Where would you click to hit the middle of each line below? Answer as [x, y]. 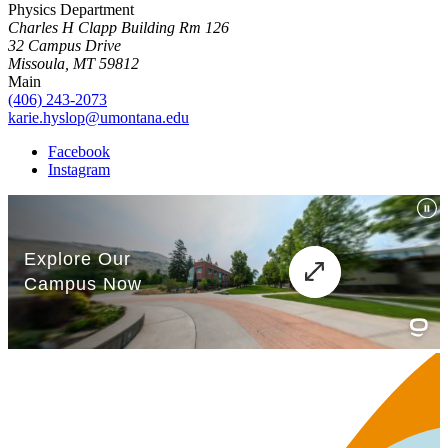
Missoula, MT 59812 [73, 63]
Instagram [79, 169]
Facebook [79, 151]
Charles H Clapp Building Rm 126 [118, 27]
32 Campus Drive [64, 45]
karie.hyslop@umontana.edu [98, 117]
